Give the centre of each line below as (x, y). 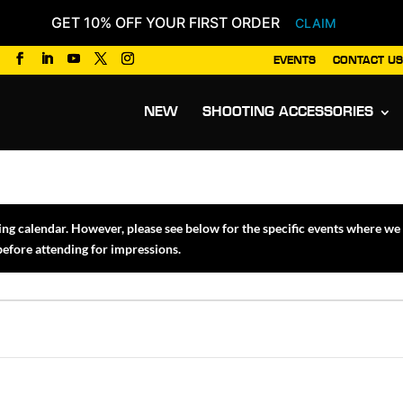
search (305, 92)
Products (312, 80)
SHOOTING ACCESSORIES (287, 112)
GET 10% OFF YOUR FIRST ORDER (165, 23)
